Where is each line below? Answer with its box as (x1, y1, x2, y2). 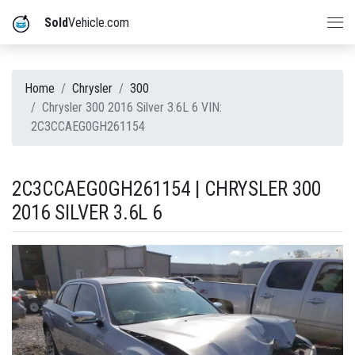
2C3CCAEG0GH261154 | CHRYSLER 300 (12, 177, 321, 200)
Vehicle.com (68, 15, 129, 30)
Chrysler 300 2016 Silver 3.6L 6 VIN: (42, 100, 222, 115)
